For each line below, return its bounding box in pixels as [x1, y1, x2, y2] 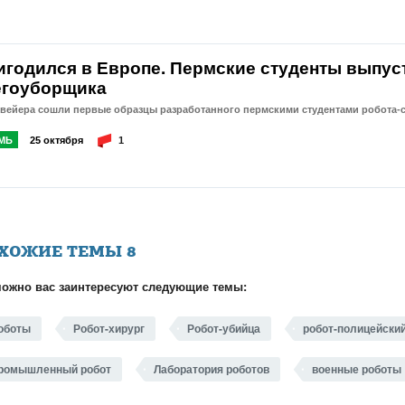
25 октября [30, 135, 83, 146]
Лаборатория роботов [154, 361, 269, 377]
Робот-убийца [187, 320, 260, 336]
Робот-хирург [73, 320, 145, 336]
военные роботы [312, 361, 401, 377]
